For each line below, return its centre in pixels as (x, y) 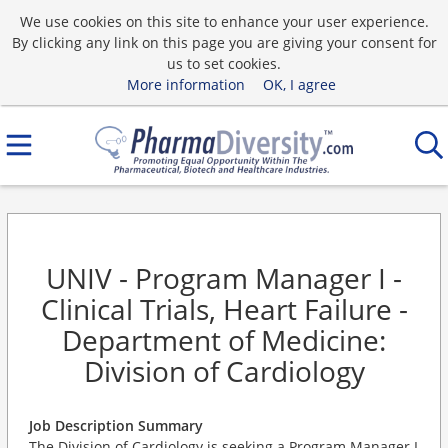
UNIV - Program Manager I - (224, 278)
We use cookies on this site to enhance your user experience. (224, 21)
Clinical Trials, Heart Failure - (224, 309)
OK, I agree (299, 84)
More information (185, 84)
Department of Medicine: (224, 340)
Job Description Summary (116, 425)
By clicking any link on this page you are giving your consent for (224, 42)
